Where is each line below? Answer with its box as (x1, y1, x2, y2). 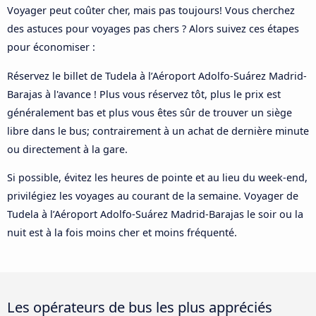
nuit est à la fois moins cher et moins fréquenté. (7, 226, 237, 240)
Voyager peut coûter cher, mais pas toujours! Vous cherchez (7, 4, 295, 18)
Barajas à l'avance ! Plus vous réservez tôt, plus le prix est (7, 87, 281, 101)
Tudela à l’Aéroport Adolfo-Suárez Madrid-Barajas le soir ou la (7, 207, 303, 221)
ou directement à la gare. (7, 142, 128, 156)
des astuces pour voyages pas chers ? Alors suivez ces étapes (7, 22, 299, 36)
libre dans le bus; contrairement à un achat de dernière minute (7, 123, 309, 138)
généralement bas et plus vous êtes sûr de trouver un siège (7, 105, 292, 119)
